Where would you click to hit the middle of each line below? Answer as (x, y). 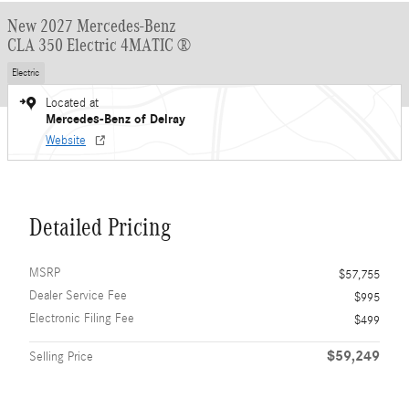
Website (66, 140)
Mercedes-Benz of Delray (115, 119)
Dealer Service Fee (78, 295)
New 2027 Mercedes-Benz (92, 26)
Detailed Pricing (100, 227)
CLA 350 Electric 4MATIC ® (99, 45)
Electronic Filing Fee (82, 318)
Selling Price (61, 357)
